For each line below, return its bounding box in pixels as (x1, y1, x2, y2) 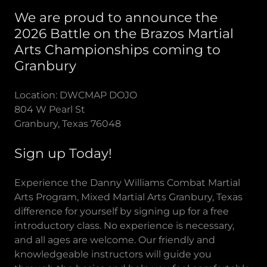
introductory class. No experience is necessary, (14, 220, 234, 231)
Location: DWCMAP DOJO (14, 89, 137, 101)
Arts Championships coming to (14, 42, 221, 58)
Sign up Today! (14, 145, 112, 162)
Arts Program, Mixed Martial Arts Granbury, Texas (14, 191, 243, 203)
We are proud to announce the (14, 10, 218, 26)
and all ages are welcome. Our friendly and (14, 234, 215, 246)
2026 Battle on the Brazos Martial (14, 26, 234, 42)
